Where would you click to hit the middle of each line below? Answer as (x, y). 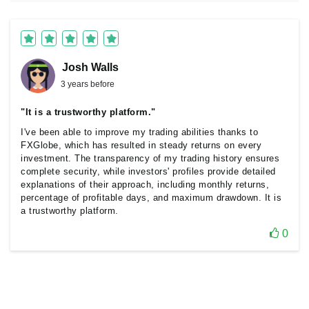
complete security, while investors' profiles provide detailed (148, 171)
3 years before (88, 84)
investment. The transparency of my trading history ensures (150, 158)
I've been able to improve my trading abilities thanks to (139, 132)
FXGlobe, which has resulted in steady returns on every (141, 145)
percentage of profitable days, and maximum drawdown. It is (151, 198)
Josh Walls (90, 67)
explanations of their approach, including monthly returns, (145, 185)
